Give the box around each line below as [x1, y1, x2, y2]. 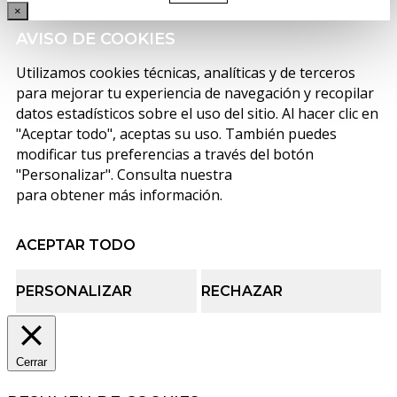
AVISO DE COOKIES [16, 29, 175, 50]
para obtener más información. [16, 185, 222, 206]
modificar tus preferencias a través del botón [16, 144, 314, 165]
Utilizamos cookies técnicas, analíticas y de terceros [16, 63, 355, 83]
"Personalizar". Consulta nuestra [16, 165, 236, 185]
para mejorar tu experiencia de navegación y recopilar [16, 83, 374, 104]
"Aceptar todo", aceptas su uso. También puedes [16, 124, 337, 144]
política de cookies [236, 165, 376, 185]
